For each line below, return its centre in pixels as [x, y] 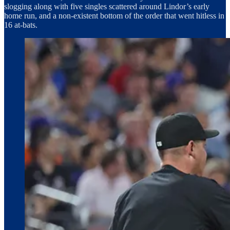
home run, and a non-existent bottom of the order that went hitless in [114, 15]
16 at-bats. [21, 25]
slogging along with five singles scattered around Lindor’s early [107, 6]
